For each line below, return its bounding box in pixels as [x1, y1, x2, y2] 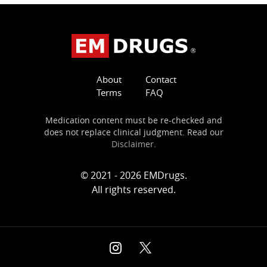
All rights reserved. [91, 183, 176, 196]
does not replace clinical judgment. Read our [44, 127, 223, 138]
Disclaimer [111, 139, 154, 150]
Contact [145, 74, 176, 85]
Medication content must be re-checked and [45, 115, 222, 126]
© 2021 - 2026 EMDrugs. [80, 169, 187, 182]
